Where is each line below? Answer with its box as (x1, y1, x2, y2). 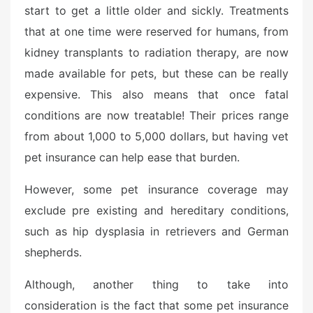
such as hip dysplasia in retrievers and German (24, 224, 289, 238)
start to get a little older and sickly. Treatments (24, 3, 289, 17)
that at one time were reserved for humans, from (24, 24, 289, 38)
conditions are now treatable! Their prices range (24, 108, 289, 122)
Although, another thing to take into (24, 277, 289, 291)
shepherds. (24, 245, 82, 259)
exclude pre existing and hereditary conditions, (24, 203, 289, 217)
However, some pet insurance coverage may (24, 182, 289, 196)
